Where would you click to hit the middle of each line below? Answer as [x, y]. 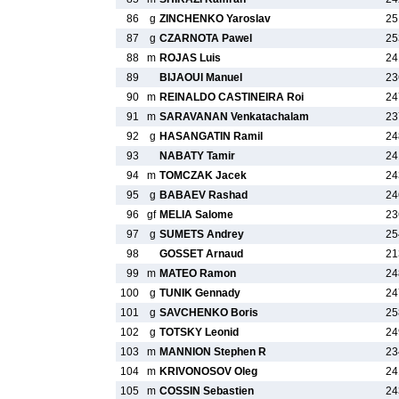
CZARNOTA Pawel [206, 38]
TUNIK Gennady [200, 293]
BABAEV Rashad [204, 195]
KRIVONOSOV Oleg [208, 371]
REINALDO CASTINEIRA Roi [232, 97]
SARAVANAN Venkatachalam [234, 117]
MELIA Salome [196, 215]
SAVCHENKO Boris [209, 313]
